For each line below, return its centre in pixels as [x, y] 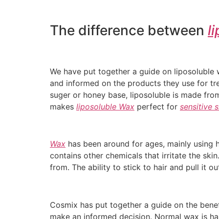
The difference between [129, 31]
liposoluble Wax [105, 106]
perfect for [157, 106]
